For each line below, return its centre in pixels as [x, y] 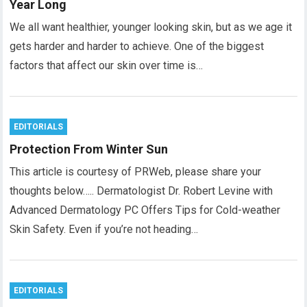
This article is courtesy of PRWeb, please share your [136, 172]
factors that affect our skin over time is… [107, 65]
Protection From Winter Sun [89, 149]
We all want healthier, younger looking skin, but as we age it [151, 27]
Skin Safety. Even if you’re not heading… [104, 229]
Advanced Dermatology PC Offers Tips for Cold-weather [145, 210]
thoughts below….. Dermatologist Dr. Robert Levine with [142, 191]
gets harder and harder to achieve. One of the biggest [137, 46]
